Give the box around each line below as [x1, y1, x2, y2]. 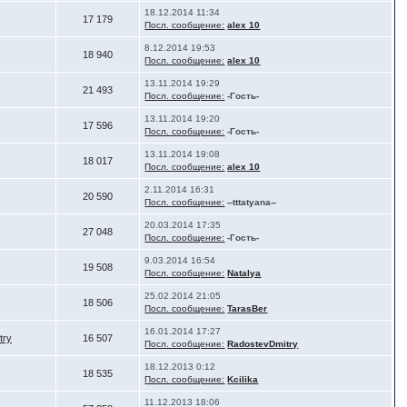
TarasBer [227, 303, 268, 313]
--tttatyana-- [227, 197, 277, 207]
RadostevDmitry [227, 339, 299, 349]
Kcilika [227, 374, 259, 384]
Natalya [227, 268, 262, 278]
